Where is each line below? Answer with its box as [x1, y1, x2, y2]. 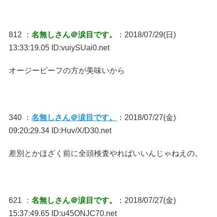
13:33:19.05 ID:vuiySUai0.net [8, 44, 109, 52]
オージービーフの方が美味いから [8, 66, 125, 75]
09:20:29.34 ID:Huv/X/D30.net [8, 126, 111, 135]
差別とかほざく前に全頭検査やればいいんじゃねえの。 [8, 149, 202, 157]
